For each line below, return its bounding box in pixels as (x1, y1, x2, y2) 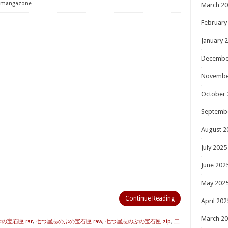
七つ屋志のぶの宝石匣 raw (36, 218, 102, 225)
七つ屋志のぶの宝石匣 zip (105, 218, 171, 225)
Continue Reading (125, 195, 175, 202)
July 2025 (201, 144, 227, 151)
